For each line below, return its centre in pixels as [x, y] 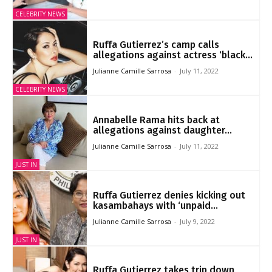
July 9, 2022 [197, 221]
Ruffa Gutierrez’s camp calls [156, 45]
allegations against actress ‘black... [172, 55]
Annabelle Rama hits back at [156, 120]
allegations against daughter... [162, 130]
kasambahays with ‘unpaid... [155, 205]
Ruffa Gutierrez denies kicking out [169, 195]
